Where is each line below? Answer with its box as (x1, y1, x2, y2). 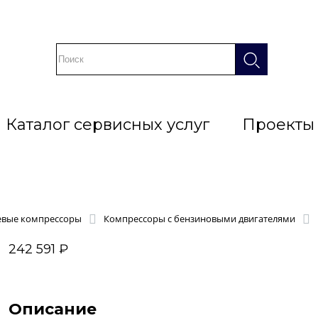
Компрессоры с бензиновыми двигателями (104, 212, 295, 226)
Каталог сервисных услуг (5, 115, 209, 134)
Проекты (241, 115, 314, 134)
